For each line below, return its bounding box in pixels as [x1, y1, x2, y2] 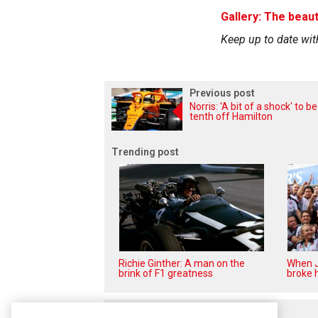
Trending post [111, 146, 179, 158]
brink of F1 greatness [119, 267, 213, 279]
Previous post [190, 87, 255, 99]
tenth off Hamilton [190, 111, 273, 123]
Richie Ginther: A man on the [119, 257, 245, 269]
